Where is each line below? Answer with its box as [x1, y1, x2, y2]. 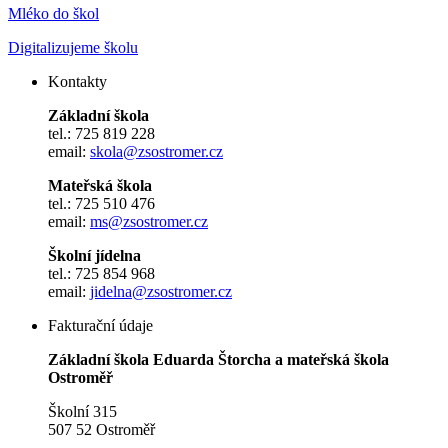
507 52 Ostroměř [48, 421, 155, 439]
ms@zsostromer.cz [90, 213, 208, 231]
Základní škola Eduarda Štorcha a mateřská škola [48, 351, 389, 369]
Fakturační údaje [48, 317, 153, 335]
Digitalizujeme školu [8, 39, 138, 57]
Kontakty [48, 73, 107, 91]
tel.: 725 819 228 [48, 125, 155, 143]
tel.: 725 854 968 [48, 265, 155, 283]
